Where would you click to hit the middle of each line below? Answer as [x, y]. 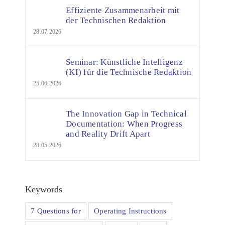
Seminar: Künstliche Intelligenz [124, 62]
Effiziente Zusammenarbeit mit [123, 10]
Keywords [44, 189]
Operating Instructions [130, 210]
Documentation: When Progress [124, 124]
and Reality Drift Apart [108, 134]
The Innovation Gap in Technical [126, 114]
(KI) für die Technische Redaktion [129, 72]
